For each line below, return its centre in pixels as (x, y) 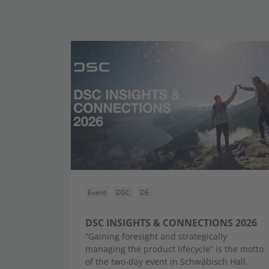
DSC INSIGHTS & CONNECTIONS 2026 (171, 223)
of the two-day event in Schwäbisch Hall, (167, 261)
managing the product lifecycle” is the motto (174, 249)
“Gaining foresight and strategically (156, 236)
